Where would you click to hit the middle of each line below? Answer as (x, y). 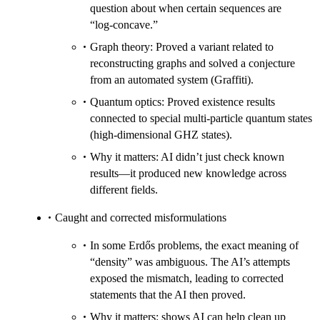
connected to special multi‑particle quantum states (201, 119)
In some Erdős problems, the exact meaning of (194, 246)
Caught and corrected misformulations (141, 218)
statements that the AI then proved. (168, 295)
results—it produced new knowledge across (188, 174)
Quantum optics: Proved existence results (182, 102)
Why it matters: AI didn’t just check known (187, 157)
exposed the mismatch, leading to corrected (187, 279)
